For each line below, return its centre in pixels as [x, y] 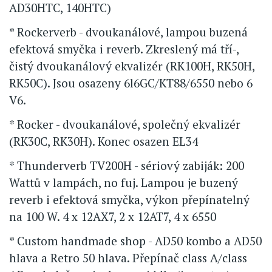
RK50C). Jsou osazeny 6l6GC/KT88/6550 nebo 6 [131, 83]
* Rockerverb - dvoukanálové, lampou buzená [128, 32]
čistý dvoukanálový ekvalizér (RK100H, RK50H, [132, 66]
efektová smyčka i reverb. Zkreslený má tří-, [124, 49]
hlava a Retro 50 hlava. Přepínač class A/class [128, 257]
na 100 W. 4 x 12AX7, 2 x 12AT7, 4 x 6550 [113, 216]
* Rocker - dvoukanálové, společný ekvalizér [125, 124]
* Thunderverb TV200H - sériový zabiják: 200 [127, 165]
